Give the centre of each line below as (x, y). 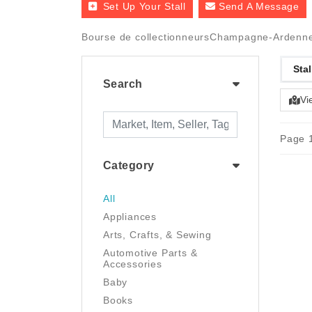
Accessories (133, 264)
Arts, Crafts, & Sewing (157, 235)
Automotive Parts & (150, 253)
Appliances (130, 217)
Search (123, 84)
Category (129, 165)
